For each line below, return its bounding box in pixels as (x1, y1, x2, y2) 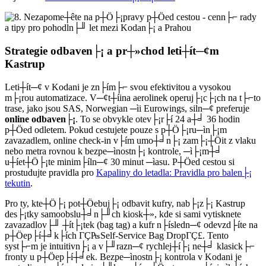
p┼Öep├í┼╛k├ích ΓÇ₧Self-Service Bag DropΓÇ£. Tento (5, 230, 229, 240)
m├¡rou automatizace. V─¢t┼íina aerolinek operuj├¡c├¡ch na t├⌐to (5, 92, 261, 103)
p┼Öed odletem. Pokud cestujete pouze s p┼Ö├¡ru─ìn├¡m (5, 124, 227, 135)
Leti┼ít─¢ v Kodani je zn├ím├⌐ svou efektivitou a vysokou (5, 81, 231, 92)
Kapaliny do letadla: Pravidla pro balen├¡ (96, 167, 252, 178)
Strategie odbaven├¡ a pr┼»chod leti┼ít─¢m (5, 45, 219, 58)
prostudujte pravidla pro (5, 167, 96, 178)
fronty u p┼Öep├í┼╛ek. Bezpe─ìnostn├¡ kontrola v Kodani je (5, 251, 242, 262)
